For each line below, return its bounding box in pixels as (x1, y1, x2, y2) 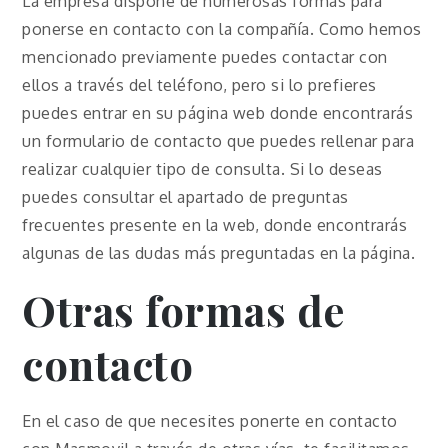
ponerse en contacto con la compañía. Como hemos (22, 19, 422, 40)
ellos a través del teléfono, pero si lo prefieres (22, 75, 377, 96)
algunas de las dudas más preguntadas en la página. (22, 243, 416, 264)
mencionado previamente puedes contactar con (22, 47, 388, 68)
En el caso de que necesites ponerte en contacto (22, 411, 398, 432)
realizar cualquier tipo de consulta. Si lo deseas (22, 159, 383, 180)
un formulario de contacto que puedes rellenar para (22, 131, 415, 152)
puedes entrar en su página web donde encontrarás (22, 103, 414, 124)
